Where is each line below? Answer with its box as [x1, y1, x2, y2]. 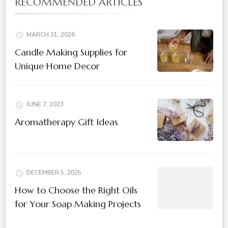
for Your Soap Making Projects [15, 198, 141, 210]
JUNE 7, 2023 [26, 100, 64, 109]
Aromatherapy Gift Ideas [15, 116, 118, 128]
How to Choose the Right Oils [15, 184, 137, 196]
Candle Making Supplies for [15, 46, 127, 59]
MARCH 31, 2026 [26, 31, 75, 39]
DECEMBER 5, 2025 [26, 168, 81, 177]
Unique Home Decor [15, 60, 100, 72]
